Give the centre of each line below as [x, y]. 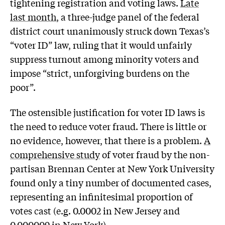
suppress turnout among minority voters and [104, 59]
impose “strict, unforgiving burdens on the [100, 73]
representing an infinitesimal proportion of [101, 196]
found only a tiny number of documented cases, [111, 182]
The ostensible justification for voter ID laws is [107, 112]
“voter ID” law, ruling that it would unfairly [101, 44]
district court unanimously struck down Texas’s [110, 30]
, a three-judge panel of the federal [128, 16]
